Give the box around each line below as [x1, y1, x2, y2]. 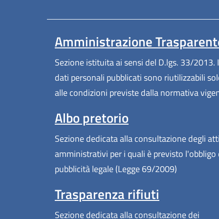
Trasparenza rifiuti [55, 184, 159, 205]
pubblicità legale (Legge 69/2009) [55, 162, 177, 176]
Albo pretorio [55, 108, 129, 129]
